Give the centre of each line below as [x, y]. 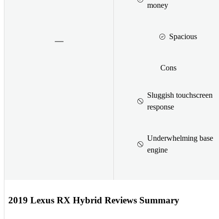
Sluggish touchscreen [180, 95]
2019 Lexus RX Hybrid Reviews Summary [94, 200]
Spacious [183, 36]
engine [157, 150]
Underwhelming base [180, 138]
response [161, 107]
